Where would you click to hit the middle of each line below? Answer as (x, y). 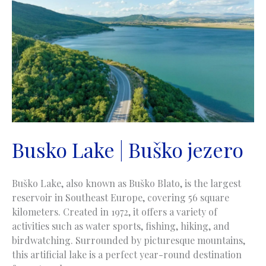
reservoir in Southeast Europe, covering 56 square (121, 198)
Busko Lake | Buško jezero (128, 149)
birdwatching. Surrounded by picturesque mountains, (129, 240)
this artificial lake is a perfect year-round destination (127, 255)
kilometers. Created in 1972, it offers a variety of (115, 212)
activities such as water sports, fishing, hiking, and (121, 226)
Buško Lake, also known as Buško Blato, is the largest (126, 183)
